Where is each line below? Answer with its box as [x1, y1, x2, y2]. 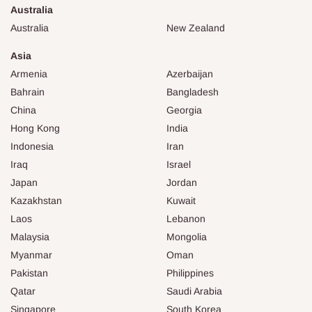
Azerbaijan [166, 68, 213, 79]
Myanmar [10, 249, 52, 260]
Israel [166, 158, 191, 170]
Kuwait [166, 194, 196, 206]
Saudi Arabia [166, 285, 222, 297]
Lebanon [166, 212, 205, 224]
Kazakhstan [10, 194, 62, 206]
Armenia [10, 68, 47, 79]
